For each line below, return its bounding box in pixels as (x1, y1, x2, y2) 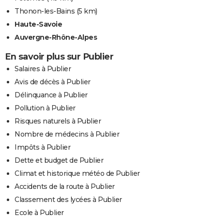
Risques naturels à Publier (15, 117, 101, 126)
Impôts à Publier (15, 143, 70, 152)
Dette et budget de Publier (15, 156, 103, 165)
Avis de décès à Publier (15, 77, 91, 87)
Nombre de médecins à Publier (15, 130, 119, 139)
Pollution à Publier (15, 104, 76, 113)
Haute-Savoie (15, 20, 62, 29)
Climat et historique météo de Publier (15, 169, 140, 178)
